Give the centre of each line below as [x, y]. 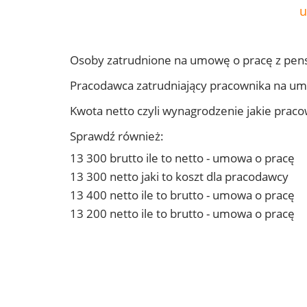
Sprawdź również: [117, 136]
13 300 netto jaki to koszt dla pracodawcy [179, 177]
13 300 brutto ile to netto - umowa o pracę [182, 158]
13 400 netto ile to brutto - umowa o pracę [182, 195]
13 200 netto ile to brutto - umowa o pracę [182, 214]
